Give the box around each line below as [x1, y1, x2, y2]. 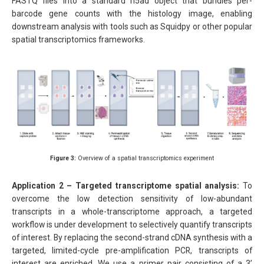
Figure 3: [50, 154, 76, 163]
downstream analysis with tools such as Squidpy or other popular [12, 21, 252, 31]
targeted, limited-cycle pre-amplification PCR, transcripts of [12, 245, 252, 255]
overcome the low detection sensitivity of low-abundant [12, 193, 252, 203]
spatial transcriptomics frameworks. [12, 34, 145, 44]
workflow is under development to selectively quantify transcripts [12, 219, 252, 229]
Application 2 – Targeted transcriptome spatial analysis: [12, 180, 240, 190]
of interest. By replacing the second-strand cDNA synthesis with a [12, 232, 252, 242]
